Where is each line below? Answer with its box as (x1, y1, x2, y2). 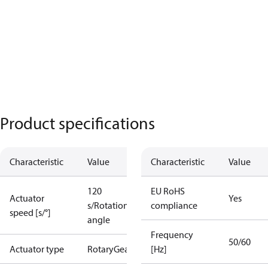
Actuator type (10, 243, 64, 255)
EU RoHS (151, 185, 185, 197)
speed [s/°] (10, 206, 51, 218)
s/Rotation (87, 199, 129, 211)
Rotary (87, 243, 114, 255)
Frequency (151, 229, 193, 240)
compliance (151, 199, 197, 211)
